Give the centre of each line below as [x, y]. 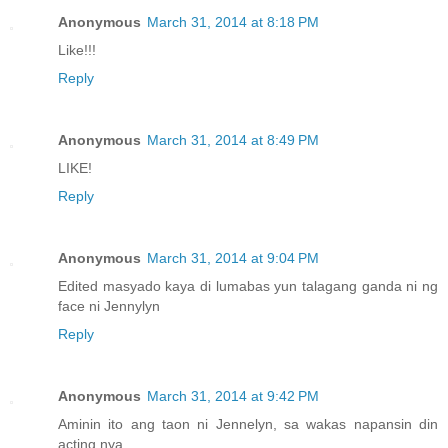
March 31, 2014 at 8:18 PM [233, 22]
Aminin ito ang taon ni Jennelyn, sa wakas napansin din [248, 424]
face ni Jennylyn [109, 306]
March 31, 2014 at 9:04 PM [233, 258]
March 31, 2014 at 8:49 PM [233, 140]
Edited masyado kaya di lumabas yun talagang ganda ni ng [248, 286]
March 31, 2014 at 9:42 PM [233, 396]
